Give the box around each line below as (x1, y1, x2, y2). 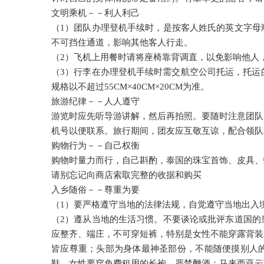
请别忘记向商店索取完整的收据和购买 (51, 170, 202, 180)
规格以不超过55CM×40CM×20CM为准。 (51, 82, 209, 91)
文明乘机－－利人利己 (51, 8, 140, 18)
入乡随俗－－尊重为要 (51, 185, 140, 194)
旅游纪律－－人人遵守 (51, 97, 140, 106)
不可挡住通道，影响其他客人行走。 (51, 38, 193, 47)
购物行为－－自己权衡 (51, 141, 140, 150)
